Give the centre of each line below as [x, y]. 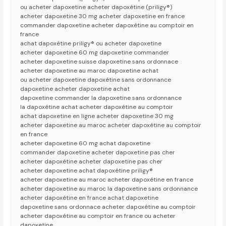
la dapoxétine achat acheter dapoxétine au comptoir [97, 107]
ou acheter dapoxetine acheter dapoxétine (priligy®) [96, 7]
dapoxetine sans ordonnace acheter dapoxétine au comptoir [108, 207]
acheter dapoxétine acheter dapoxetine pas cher [92, 162]
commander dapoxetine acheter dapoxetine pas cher [98, 153]
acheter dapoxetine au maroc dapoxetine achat [90, 71]
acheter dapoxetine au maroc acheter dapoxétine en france [107, 180]
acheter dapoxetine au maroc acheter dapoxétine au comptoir [111, 125]
